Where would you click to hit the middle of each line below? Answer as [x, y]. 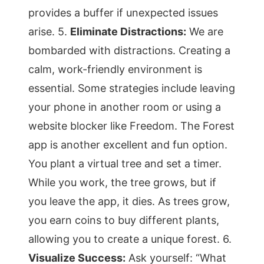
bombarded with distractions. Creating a [129, 50]
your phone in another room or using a [125, 107]
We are [205, 32]
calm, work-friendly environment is [115, 69]
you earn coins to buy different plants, [124, 220]
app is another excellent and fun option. [128, 145]
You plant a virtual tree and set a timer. [125, 164]
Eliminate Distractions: [128, 32]
